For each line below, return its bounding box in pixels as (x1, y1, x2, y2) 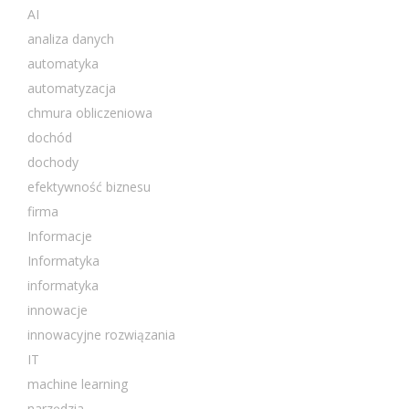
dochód (27, 128, 72, 146)
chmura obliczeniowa (27, 103, 152, 121)
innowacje (27, 300, 88, 319)
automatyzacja (27, 79, 116, 97)
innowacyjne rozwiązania (27, 325, 175, 343)
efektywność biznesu (27, 177, 151, 195)
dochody (27, 152, 79, 171)
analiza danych (27, 29, 114, 47)
